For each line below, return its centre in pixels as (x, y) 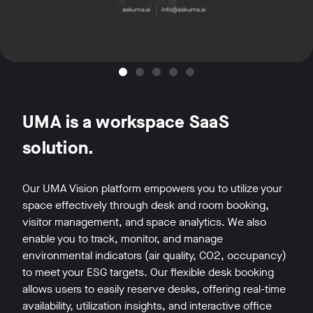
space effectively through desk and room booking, (146, 205)
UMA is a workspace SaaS (126, 122)
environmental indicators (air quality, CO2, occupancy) (154, 256)
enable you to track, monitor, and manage (123, 239)
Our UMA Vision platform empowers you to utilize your (152, 189)
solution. (58, 148)
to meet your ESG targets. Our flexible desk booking (148, 272)
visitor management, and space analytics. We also (144, 222)
